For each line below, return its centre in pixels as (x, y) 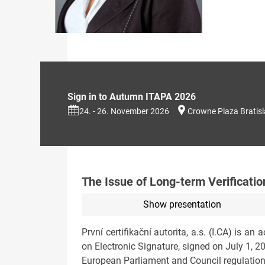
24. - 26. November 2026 (124, 111)
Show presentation (182, 204)
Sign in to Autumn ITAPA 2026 (132, 96)
